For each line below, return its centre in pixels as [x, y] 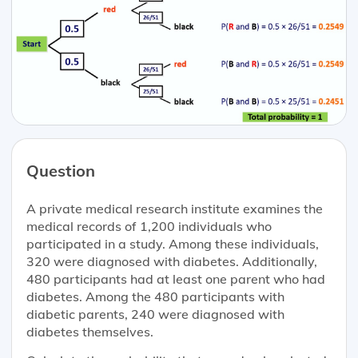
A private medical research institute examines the [174, 209]
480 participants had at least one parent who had [175, 279]
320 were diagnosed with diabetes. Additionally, [171, 262]
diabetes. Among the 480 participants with [155, 297]
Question [60, 171]
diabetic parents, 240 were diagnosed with [155, 314]
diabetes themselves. [89, 332]
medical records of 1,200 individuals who [149, 227]
